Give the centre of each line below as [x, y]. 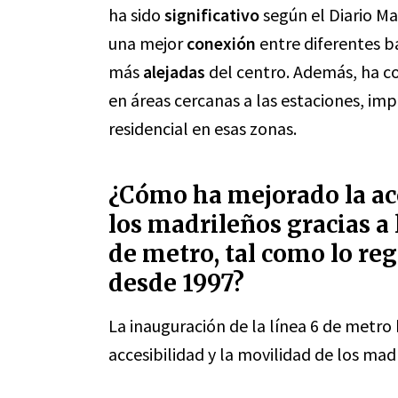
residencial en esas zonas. [203, 128]
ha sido [136, 15]
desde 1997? [176, 283]
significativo [212, 15]
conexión [221, 43]
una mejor [147, 43]
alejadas [174, 72]
